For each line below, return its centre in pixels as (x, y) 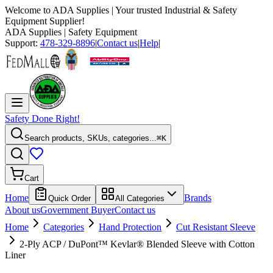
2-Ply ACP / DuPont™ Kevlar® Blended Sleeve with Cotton (137, 244)
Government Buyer (77, 210)
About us (23, 210)
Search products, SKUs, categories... (90, 138)
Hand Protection (130, 227)
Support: (23, 43)
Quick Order (69, 198)
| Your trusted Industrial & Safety (173, 10)
